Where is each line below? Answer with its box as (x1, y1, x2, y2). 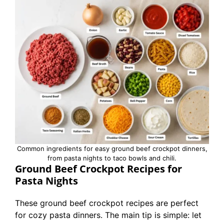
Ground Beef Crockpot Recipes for (15, 162, 182, 175)
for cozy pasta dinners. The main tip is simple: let (15, 210, 201, 220)
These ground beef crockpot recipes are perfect (15, 198, 198, 208)
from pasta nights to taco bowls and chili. (47, 154, 176, 162)
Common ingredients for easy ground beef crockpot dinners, (16, 144, 207, 152)
